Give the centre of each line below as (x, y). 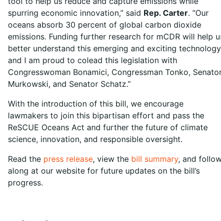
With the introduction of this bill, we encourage (96, 104)
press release (68, 159)
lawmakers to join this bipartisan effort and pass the (106, 116)
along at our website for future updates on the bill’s (104, 171)
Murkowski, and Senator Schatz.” (71, 84)
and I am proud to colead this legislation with (92, 60)
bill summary (155, 159)
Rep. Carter (166, 13)
